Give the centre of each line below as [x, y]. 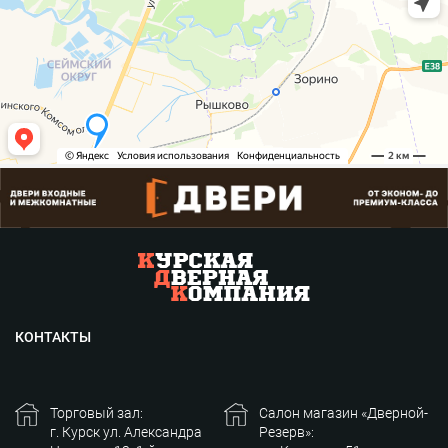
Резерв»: [286, 431]
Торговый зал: [96, 412]
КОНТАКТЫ [53, 336]
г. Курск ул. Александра [126, 431]
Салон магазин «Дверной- [343, 412]
